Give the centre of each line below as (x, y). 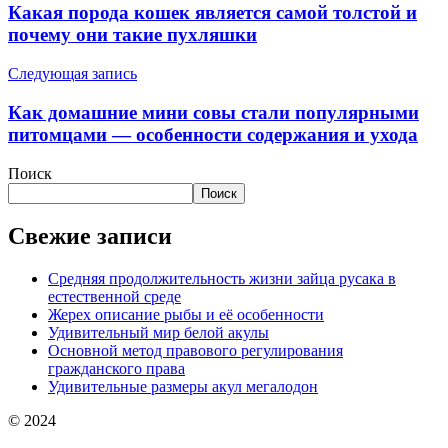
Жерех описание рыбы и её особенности (186, 315)
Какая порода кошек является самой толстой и (212, 13)
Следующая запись (72, 74)
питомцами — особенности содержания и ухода (213, 134)
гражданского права (116, 369)
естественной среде (114, 297)
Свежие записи (90, 236)
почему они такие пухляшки (132, 35)
